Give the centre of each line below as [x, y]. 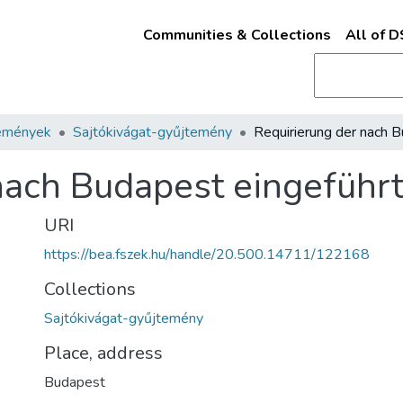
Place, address [103, 353]
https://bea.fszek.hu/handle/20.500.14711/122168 [207, 255]
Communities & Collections [237, 35]
